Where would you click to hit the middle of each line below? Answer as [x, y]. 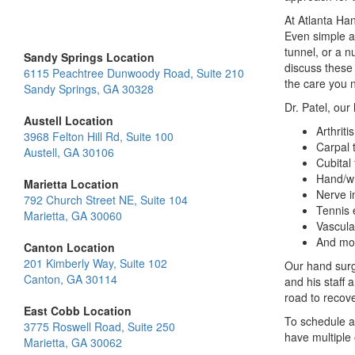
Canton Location [69, 247]
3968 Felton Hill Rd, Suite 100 [99, 136]
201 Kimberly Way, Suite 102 [95, 263]
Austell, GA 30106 [69, 152]
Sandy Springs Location [89, 57]
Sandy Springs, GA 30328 [89, 89]
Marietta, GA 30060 [73, 216]
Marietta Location [71, 184]
